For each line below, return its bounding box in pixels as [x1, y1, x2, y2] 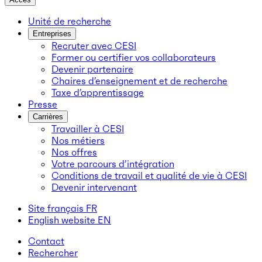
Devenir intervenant [51, 181, 137, 193]
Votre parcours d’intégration [51, 158, 174, 170]
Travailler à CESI [51, 123, 124, 135]
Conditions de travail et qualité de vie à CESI [51, 170, 247, 181]
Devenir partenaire [51, 63, 133, 75]
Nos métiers [51, 135, 105, 146]
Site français [28, 202, 84, 214]
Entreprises [33, 29, 71, 38]
